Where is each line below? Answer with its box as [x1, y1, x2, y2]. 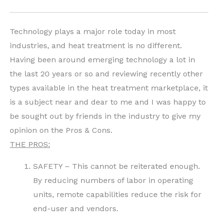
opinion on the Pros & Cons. [10, 125, 112, 135]
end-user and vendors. [33, 203, 118, 213]
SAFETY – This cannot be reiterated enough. [33, 161, 200, 171]
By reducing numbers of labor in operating [33, 175, 193, 185]
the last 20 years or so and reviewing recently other [10, 69, 203, 78]
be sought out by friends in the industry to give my [10, 111, 200, 121]
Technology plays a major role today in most [10, 26, 176, 36]
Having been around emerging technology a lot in [10, 54, 195, 64]
